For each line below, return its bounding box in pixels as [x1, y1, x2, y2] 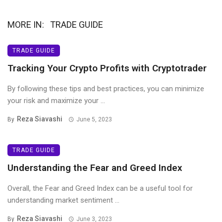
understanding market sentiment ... [7, 196, 119, 205]
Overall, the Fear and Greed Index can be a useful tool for [7, 184, 193, 193]
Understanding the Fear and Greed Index [7, 162, 182, 174]
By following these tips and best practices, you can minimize [7, 84, 204, 94]
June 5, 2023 [76, 116, 112, 123]
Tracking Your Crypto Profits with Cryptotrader [7, 62, 207, 74]
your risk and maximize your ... [7, 96, 105, 106]
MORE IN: [7, 19, 44, 30]
